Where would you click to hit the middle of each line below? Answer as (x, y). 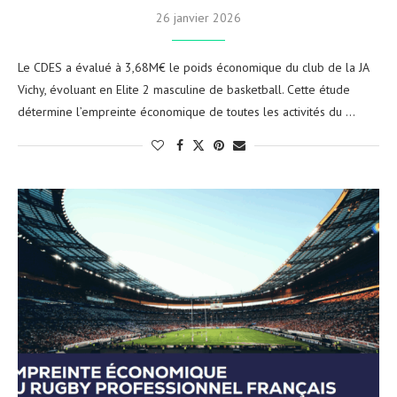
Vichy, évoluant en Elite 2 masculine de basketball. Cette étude (184, 89)
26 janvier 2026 (198, 17)
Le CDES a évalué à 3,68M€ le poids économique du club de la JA (193, 67)
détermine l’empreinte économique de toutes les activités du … (187, 111)
